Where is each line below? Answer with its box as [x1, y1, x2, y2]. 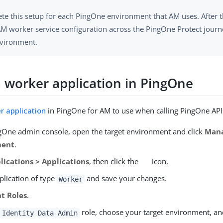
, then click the [89, 156, 141, 167]
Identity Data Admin [2, 209, 78, 217]
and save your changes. [84, 173, 167, 184]
